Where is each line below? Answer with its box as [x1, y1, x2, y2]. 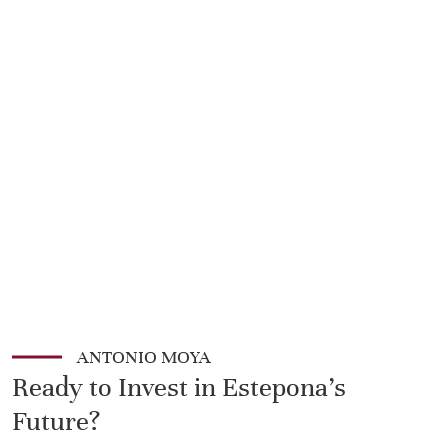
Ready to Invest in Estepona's [12, 370, 346, 404]
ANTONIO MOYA [77, 345, 211, 368]
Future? [12, 404, 100, 438]
